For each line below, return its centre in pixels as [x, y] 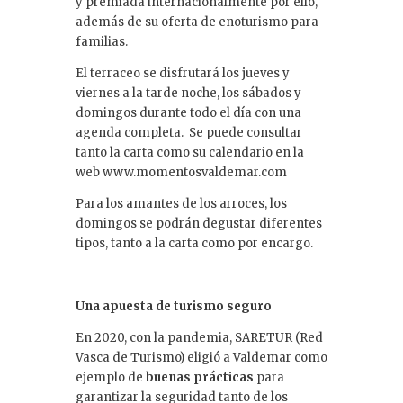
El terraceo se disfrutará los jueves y [183, 74]
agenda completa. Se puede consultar [189, 133]
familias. [102, 42]
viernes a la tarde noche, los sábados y [188, 94]
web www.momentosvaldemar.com [181, 173]
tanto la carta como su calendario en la [190, 153]
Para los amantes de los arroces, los [181, 204]
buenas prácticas [200, 378]
